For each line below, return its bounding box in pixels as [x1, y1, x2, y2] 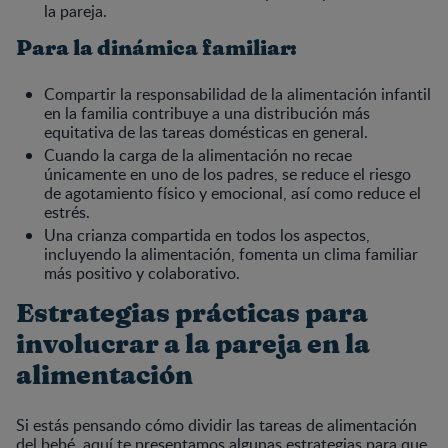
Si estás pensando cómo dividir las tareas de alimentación [16, 413, 417, 436]
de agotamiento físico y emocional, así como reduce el [44, 181, 421, 204]
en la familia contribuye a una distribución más [44, 101, 370, 124]
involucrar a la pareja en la [16, 331, 370, 358]
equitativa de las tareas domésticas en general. [44, 120, 368, 143]
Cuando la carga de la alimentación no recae [44, 143, 352, 166]
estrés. [44, 200, 90, 223]
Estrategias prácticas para [16, 300, 368, 327]
